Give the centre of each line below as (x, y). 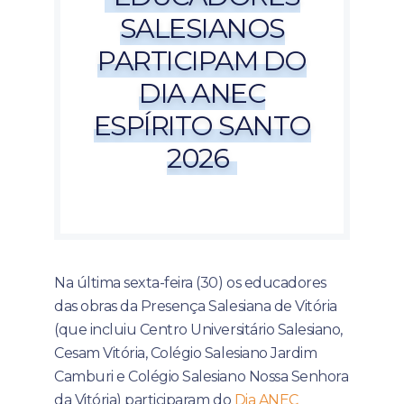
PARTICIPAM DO (202, 61)
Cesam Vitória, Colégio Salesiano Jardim (186, 353)
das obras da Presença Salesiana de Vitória (196, 307)
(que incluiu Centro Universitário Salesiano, (198, 330)
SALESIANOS (202, 29)
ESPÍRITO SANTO (202, 126)
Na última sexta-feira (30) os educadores (190, 283)
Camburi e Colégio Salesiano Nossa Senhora (202, 377)
